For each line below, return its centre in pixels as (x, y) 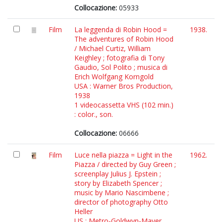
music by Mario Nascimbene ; (122, 193)
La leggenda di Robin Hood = (121, 29)
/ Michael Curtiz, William (112, 48)
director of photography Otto (121, 202)
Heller (83, 211)
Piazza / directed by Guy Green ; (125, 164)
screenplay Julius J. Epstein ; (118, 174)
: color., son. (94, 114)
